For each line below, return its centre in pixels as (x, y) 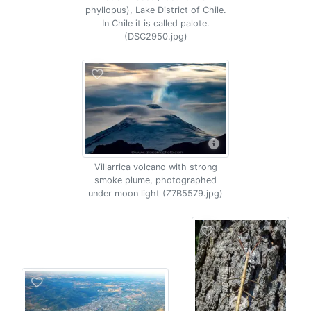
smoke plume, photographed (155, 180)
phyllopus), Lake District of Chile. (155, 10)
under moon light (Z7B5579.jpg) (155, 193)
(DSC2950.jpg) (155, 36)
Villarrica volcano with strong (155, 167)
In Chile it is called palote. (155, 23)
